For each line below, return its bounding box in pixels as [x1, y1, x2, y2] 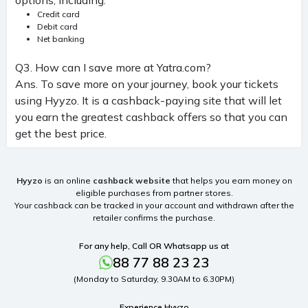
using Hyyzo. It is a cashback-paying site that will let [15, 93, 282, 107]
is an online [42, 175, 93, 186]
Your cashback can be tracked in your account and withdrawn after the [14, 199, 294, 210]
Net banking [37, 33, 85, 44]
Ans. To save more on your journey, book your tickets [15, 76, 278, 91]
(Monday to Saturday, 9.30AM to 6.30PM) [74, 273, 234, 284]
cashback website [92, 175, 170, 186]
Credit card [37, 8, 80, 19]
